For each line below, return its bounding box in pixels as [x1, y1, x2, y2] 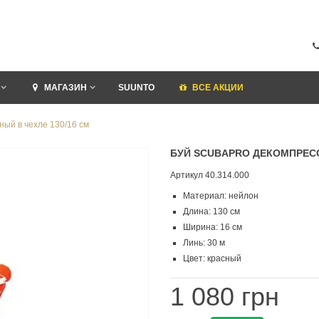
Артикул [170, 170, 203, 180]
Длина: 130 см [183, 206, 240, 216]
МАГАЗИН [43, 83, 87, 93]
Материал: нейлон [183, 191, 258, 201]
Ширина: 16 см [183, 222, 242, 232]
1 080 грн [170, 281, 279, 311]
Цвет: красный [183, 253, 241, 263]
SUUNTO [117, 83, 155, 93]
